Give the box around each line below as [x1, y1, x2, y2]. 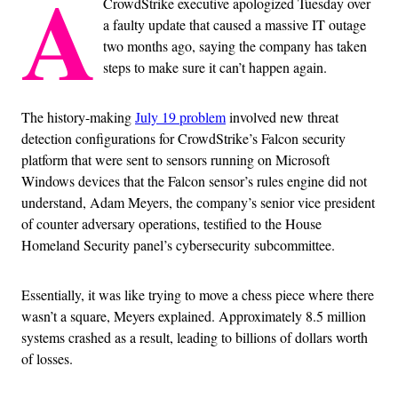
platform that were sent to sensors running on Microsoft [21, 149, 330, 169]
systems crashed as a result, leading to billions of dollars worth [21, 327, 368, 346]
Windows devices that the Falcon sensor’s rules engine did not [21, 171, 367, 190]
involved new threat [226, 107, 338, 126]
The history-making [21, 107, 135, 126]
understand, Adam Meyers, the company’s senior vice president [21, 192, 375, 211]
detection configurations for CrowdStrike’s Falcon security [21, 128, 346, 147]
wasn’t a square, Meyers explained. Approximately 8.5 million [21, 306, 366, 325]
